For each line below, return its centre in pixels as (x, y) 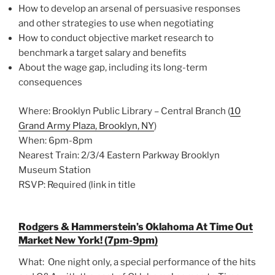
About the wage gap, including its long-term (113, 68)
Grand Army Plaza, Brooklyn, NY (86, 126)
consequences (50, 83)
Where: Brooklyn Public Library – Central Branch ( (124, 111)
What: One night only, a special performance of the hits (137, 262)
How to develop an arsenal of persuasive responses (130, 9)
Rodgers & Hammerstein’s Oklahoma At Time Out (136, 227)
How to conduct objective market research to (116, 38)
